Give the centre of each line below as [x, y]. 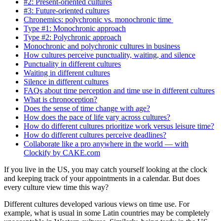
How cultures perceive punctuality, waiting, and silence [110, 55]
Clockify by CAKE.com [62, 152]
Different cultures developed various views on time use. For [97, 204]
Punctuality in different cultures [72, 64]
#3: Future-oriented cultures [67, 10]
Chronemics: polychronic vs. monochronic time [98, 19]
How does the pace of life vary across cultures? [97, 117]
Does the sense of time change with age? [87, 108]
